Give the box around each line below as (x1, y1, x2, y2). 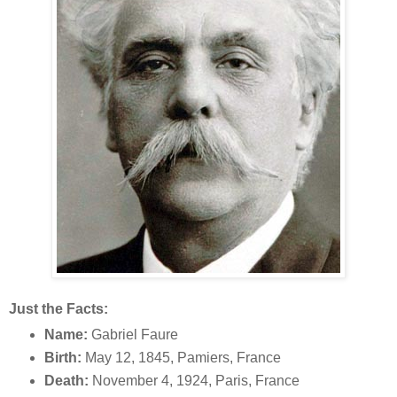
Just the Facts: (9, 300, 108, 316)
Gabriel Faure (87, 326, 178, 342)
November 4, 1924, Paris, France (88, 372, 300, 388)
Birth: (43, 349, 82, 365)
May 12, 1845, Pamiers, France (81, 349, 281, 365)
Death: (43, 372, 89, 388)
